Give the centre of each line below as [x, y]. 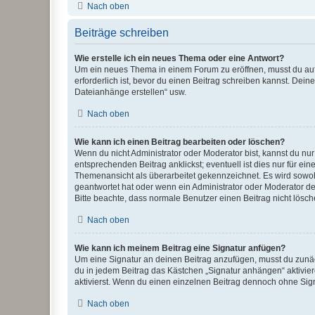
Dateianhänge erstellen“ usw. [130, 92]
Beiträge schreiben [122, 33]
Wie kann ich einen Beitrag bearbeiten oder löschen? [180, 142]
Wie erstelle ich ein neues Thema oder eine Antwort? [179, 58]
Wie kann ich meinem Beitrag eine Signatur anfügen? [180, 248]
